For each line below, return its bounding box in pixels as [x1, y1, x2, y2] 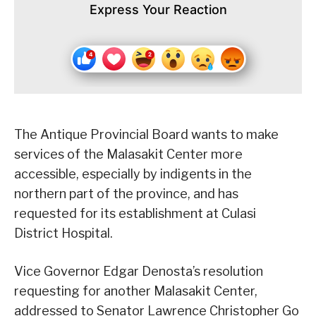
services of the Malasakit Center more [14, 147, 243, 162]
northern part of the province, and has [14, 186, 238, 202]
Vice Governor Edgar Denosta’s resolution [14, 264, 263, 279]
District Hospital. [14, 226, 113, 241]
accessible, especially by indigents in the [14, 166, 252, 182]
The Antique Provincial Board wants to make [14, 127, 279, 142]
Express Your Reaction [89, 2, 227, 18]
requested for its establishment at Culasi [14, 206, 256, 221]
